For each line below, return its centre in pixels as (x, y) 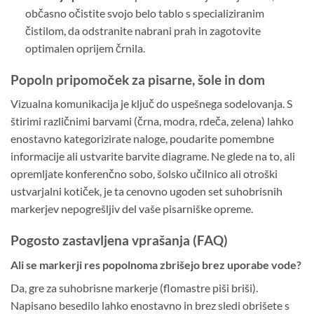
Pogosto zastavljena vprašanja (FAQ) (119, 240)
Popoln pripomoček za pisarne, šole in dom (138, 79)
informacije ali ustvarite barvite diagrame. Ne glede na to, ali (153, 156)
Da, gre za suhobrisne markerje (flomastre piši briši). (134, 287)
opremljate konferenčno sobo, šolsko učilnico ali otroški (144, 174)
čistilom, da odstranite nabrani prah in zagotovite (143, 31)
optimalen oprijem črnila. (85, 48)
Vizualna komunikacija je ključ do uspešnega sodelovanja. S (151, 104)
